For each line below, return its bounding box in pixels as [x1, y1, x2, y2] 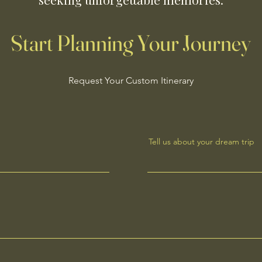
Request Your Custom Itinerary [68, 75, 194, 86]
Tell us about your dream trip [149, 136, 254, 147]
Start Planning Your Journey [11, 29, 251, 57]
